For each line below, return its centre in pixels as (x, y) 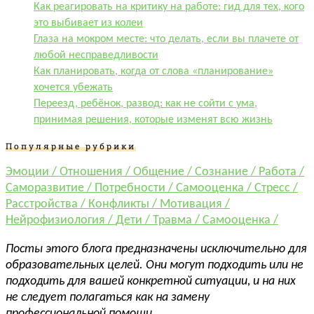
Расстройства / (47, 205)
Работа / (281, 172)
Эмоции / (33, 172)
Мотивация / (195, 205)
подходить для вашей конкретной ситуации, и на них (151, 282)
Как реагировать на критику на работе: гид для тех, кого (169, 7)
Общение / (164, 172)
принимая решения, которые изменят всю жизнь (153, 120)
